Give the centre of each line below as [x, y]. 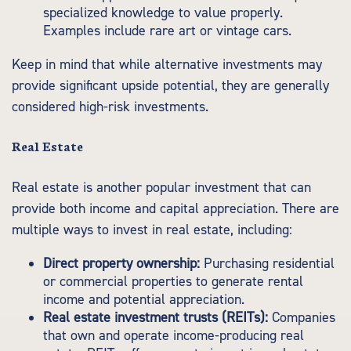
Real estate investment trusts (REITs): [156, 318]
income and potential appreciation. [144, 300]
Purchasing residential [267, 264]
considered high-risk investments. [110, 107]
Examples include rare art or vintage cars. [167, 31]
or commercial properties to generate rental [173, 282]
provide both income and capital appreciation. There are [175, 209]
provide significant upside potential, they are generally [170, 86]
